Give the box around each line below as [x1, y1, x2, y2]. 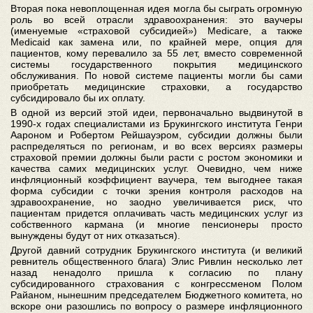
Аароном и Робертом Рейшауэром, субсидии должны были [10, 129, 303, 140]
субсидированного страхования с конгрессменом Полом [10, 278, 303, 289]
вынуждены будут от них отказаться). [10, 230, 180, 241]
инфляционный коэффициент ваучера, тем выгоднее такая [10, 174, 303, 185]
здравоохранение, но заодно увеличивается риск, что [10, 196, 303, 208]
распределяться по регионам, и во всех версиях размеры [10, 140, 303, 152]
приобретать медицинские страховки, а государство [10, 81, 303, 92]
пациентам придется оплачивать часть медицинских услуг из [10, 208, 303, 219]
